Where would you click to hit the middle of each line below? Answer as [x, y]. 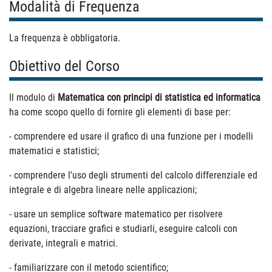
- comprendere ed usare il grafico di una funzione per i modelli [131, 136]
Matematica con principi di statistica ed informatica [159, 97]
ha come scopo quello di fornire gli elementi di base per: [120, 112]
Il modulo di [32, 97]
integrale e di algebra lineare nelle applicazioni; [103, 190]
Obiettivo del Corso [64, 66]
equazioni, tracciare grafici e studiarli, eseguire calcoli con [123, 229]
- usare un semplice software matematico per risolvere [116, 214]
